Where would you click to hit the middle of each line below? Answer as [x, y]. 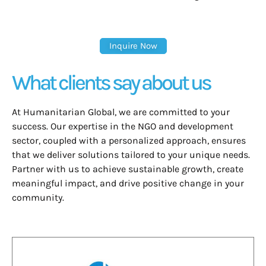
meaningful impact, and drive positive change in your [128, 183]
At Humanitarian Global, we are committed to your [121, 112]
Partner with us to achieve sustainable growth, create [128, 169]
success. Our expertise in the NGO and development [123, 126]
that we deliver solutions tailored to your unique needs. [131, 155]
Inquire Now [133, 46]
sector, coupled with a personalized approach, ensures [129, 141]
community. [38, 198]
